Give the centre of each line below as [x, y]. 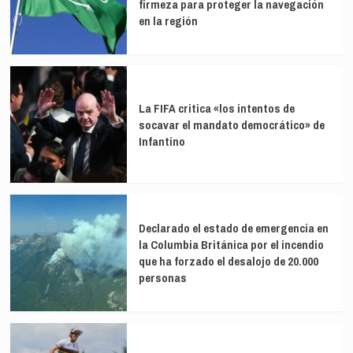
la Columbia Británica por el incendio [231, 245]
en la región [168, 21]
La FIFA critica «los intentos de [216, 108]
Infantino [162, 141]
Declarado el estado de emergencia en [233, 229]
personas [162, 278]
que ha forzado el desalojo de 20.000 [228, 262]
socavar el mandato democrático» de [231, 124]
